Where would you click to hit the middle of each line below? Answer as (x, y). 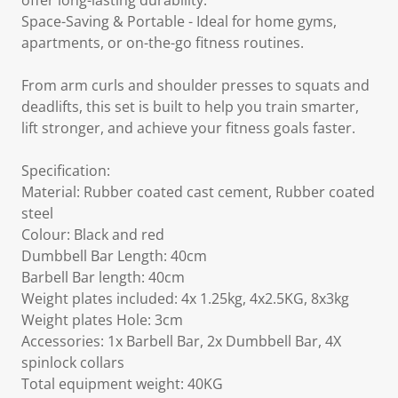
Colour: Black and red (93, 235)
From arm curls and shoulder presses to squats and (195, 85)
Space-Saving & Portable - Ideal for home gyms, (179, 21)
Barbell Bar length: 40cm (103, 277)
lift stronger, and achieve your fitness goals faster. (188, 128)
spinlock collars (73, 362)
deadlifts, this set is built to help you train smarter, (190, 107)
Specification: (66, 171)
